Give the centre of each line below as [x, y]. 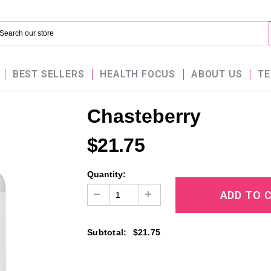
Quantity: [106, 174]
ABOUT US [217, 74]
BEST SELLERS [48, 74]
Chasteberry [144, 116]
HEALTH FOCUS [138, 74]
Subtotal [106, 232]
